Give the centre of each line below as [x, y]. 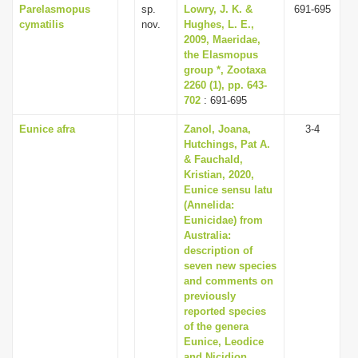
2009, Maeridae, [222, 40]
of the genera [216, 326]
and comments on [229, 281]
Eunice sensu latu [228, 190]
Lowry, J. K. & [218, 9]
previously [210, 296]
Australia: [207, 235]
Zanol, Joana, [217, 129]
